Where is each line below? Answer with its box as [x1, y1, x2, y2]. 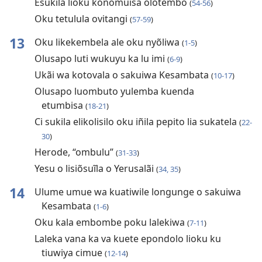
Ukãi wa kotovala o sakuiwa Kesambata [34, 68, 211, 82]
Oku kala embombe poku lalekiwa [34, 216, 187, 229]
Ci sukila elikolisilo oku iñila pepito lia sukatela [34, 115, 239, 129]
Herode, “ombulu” [34, 146, 116, 159]
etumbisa [41, 99, 85, 112]
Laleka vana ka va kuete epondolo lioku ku [34, 232, 221, 246]
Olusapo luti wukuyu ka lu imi [34, 52, 167, 65]
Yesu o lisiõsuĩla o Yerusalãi [34, 162, 156, 175]
